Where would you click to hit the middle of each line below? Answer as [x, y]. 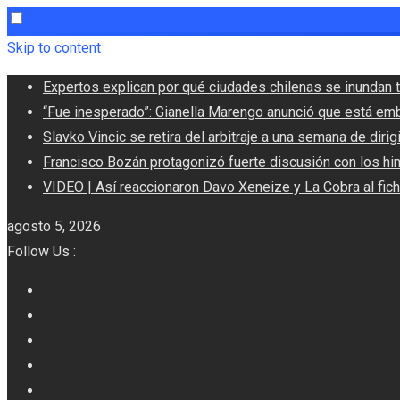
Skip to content [54, 48]
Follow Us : [42, 251]
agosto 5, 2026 [54, 226]
